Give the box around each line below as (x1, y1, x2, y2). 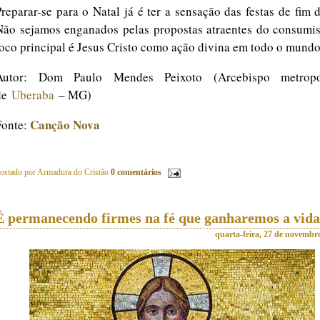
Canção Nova (30, 116, 100, 134)
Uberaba (11, 86, 54, 103)
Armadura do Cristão (37, 167, 109, 177)
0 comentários (111, 167, 161, 177)
